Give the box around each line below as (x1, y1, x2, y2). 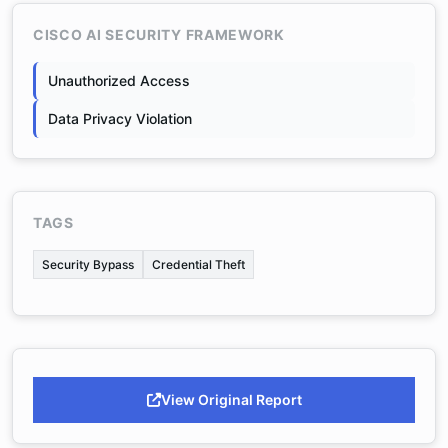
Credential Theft (152, 257, 245, 272)
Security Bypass (42, 257, 134, 272)
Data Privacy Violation (48, 110, 192, 127)
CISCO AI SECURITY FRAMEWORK (33, 26, 285, 43)
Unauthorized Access (48, 72, 190, 89)
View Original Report (160, 391, 302, 408)
